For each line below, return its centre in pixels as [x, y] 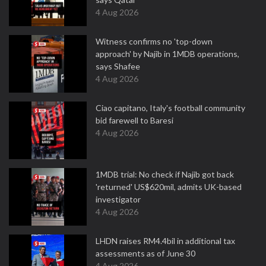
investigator [118, 199]
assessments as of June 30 [145, 253]
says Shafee [118, 66]
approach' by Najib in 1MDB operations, [167, 54]
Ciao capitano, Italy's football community [170, 108]
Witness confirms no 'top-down [154, 41]
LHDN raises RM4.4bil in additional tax [165, 241]
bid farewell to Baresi [134, 120]
